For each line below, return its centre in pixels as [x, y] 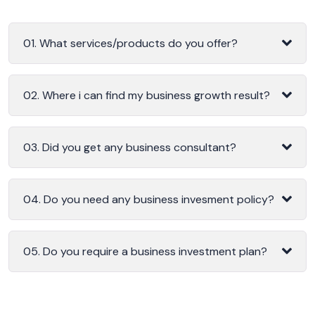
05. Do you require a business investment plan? [145, 251]
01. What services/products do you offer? [130, 43]
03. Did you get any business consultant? [130, 147]
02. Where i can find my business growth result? [147, 95]
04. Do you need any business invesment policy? [149, 199]
